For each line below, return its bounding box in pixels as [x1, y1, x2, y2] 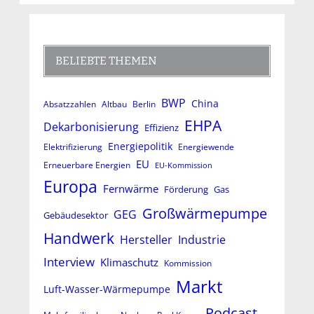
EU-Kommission [154, 161, 212, 171]
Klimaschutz [100, 255, 158, 270]
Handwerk [43, 228, 114, 249]
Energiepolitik [107, 139, 172, 153]
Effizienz [144, 121, 179, 135]
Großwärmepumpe [142, 203, 267, 224]
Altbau [101, 98, 127, 111]
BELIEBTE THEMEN [55, 54, 157, 68]
